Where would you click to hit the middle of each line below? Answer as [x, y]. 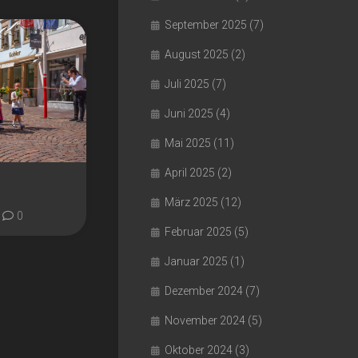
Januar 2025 [196, 261]
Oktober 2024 [199, 350]
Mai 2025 [188, 143]
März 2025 [191, 202]
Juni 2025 [189, 113]
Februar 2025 [198, 232]
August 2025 [197, 54]
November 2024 [205, 320]
